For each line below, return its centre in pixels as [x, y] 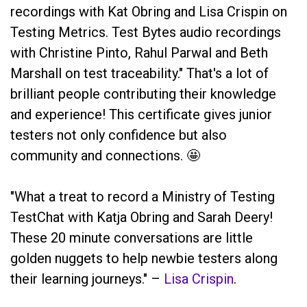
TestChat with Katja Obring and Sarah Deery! [142, 217]
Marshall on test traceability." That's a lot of [139, 73]
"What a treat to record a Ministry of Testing [143, 196]
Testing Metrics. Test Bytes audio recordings [146, 32]
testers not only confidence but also [119, 135]
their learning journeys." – [87, 279]
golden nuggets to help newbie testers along [144, 258]
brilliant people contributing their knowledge [143, 94]
